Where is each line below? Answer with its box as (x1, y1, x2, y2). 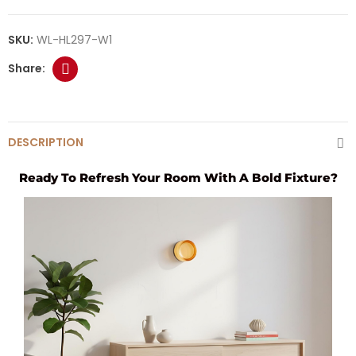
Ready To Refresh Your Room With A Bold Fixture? (18, 169, 338, 185)
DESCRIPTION (8, 133, 83, 150)
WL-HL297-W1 (37, 31, 112, 48)
